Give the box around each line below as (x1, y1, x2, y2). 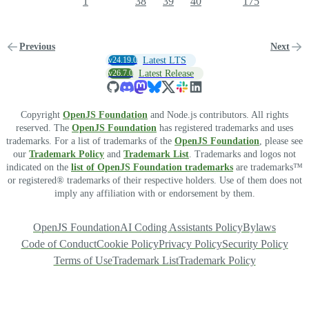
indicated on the (6, 161, 71, 172)
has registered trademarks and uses (157, 122, 293, 133)
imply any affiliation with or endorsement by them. (54, 188, 255, 199)
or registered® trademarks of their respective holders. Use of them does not (7, 175, 302, 186)
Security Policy (221, 237, 288, 250)
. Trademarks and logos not (189, 148, 296, 159)
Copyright (21, 109, 63, 120)
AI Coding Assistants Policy (120, 221, 243, 233)
